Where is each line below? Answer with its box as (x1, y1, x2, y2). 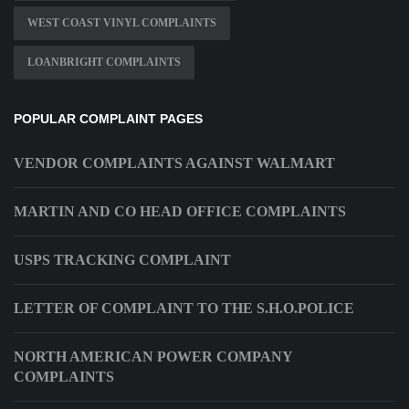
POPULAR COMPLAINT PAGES (14, 111, 203, 127)
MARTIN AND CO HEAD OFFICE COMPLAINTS (14, 204, 346, 220)
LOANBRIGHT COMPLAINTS (27, 56, 181, 69)
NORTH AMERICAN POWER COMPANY (14, 349, 292, 365)
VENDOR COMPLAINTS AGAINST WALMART (14, 155, 335, 172)
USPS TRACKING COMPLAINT (14, 252, 231, 268)
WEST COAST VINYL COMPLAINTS (27, 16, 216, 30)
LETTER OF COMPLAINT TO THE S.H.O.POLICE (14, 300, 354, 317)
